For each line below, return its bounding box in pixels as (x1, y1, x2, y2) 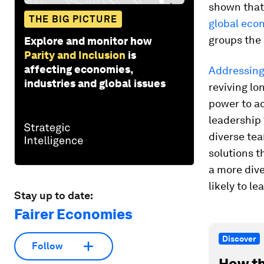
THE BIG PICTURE (29, 13, 117, 25)
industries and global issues (24, 77, 166, 90)
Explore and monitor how (24, 34, 152, 47)
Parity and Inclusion (24, 48, 126, 61)
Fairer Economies (14, 205, 133, 223)
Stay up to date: (14, 189, 93, 202)
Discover (222, 234, 256, 243)
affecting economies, (24, 62, 133, 75)
